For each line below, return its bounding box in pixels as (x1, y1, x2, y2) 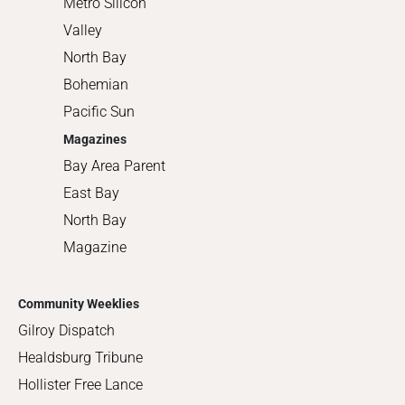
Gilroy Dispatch (18, 322, 115, 340)
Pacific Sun (63, 103, 135, 121)
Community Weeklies (18, 297, 139, 312)
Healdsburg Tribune (18, 349, 143, 367)
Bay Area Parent (63, 157, 165, 175)
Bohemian (63, 76, 128, 94)
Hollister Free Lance (18, 376, 143, 394)
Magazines (63, 132, 127, 147)
